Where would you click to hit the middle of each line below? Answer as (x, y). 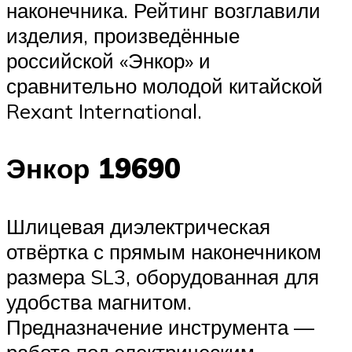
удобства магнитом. (99, 301)
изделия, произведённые (123, 36)
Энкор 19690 (93, 169)
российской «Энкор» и (108, 61)
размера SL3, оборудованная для (163, 276)
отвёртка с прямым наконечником (164, 251)
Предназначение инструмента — (160, 326)
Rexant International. (104, 111)
